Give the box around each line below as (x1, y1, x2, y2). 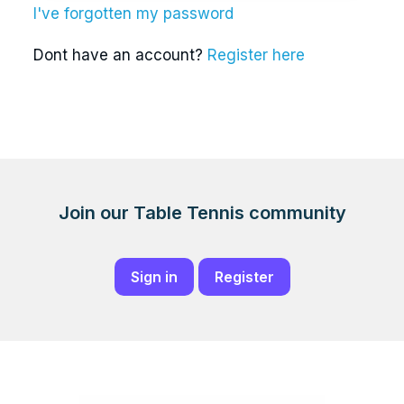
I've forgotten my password (33, 5, 234, 23)
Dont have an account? (33, 46, 208, 65)
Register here (207, 46, 306, 65)
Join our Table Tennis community (58, 202, 346, 225)
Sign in (130, 268, 178, 287)
